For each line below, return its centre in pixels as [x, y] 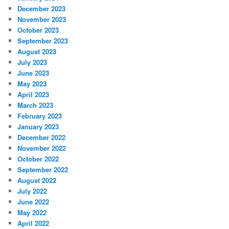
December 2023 [42, 9]
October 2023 [38, 30]
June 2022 [33, 202]
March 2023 [36, 105]
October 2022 [38, 159]
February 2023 [40, 116]
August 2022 [37, 180]
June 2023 [33, 73]
